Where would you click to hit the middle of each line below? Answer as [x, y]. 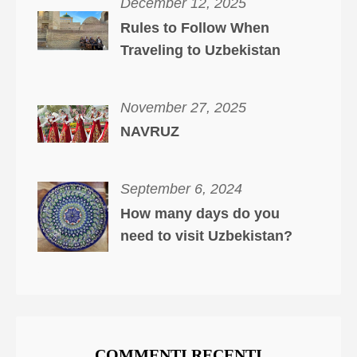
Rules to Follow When [194, 27]
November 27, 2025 [183, 107]
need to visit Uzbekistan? [206, 236]
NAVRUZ [149, 132]
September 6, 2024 [181, 189]
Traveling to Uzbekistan [200, 50]
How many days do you [200, 214]
